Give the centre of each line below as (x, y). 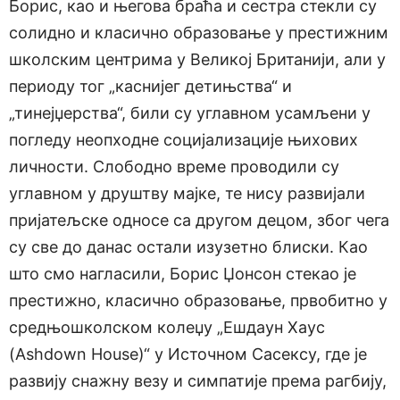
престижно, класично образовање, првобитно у (198, 301)
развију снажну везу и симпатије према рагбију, (198, 381)
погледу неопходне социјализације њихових (183, 140)
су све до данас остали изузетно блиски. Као (188, 247)
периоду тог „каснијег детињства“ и (150, 87)
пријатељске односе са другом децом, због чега (199, 221)
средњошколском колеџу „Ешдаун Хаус (167, 328)
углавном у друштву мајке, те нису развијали (187, 194)
